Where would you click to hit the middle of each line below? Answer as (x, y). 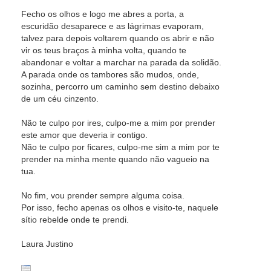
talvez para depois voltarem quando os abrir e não (118, 38)
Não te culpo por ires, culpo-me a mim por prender (118, 123)
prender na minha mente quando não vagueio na (115, 159)
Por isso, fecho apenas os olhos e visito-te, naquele (120, 207)
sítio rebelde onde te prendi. (75, 220)
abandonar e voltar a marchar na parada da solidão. (121, 62)
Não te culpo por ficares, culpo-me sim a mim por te (120, 147)
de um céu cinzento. (60, 99)
